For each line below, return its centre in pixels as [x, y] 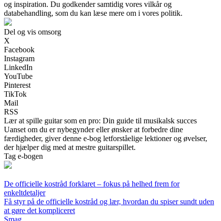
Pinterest [17, 85]
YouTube [18, 76]
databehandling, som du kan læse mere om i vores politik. [93, 13]
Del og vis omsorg [33, 32]
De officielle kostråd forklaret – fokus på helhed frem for [92, 184]
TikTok [15, 94]
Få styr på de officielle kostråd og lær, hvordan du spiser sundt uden [109, 201]
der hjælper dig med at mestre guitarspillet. [70, 147]
